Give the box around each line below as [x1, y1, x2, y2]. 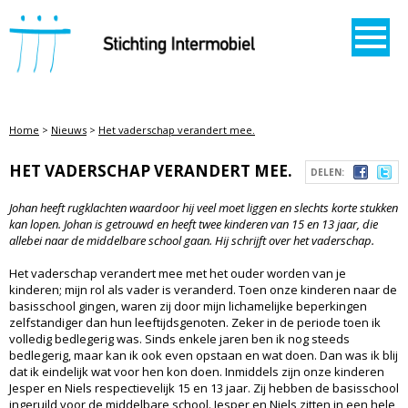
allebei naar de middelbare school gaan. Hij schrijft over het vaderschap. [9, 232, 374, 249]
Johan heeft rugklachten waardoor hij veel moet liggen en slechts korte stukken [9, 199, 398, 216]
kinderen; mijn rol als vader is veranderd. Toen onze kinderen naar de [9, 281, 397, 298]
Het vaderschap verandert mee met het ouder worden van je [9, 265, 346, 281]
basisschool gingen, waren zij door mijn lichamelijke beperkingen [9, 298, 367, 314]
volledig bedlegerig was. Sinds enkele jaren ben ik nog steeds [9, 331, 350, 347]
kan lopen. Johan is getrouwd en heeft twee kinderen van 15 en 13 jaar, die [9, 216, 378, 232]
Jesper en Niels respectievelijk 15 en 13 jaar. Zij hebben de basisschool [9, 380, 399, 396]
